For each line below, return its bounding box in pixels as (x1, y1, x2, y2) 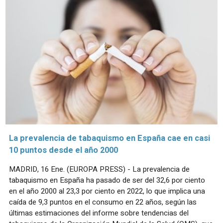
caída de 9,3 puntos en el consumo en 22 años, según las (9, 196, 197, 208)
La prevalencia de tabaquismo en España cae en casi (9, 132, 210, 144)
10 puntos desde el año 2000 (9, 144, 118, 156)
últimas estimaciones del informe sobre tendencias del (9, 207, 189, 219)
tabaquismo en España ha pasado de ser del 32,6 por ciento (9, 174, 205, 186)
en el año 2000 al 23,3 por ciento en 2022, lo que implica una (9, 185, 205, 197)
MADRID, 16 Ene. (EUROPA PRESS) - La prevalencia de (9, 163, 190, 175)
